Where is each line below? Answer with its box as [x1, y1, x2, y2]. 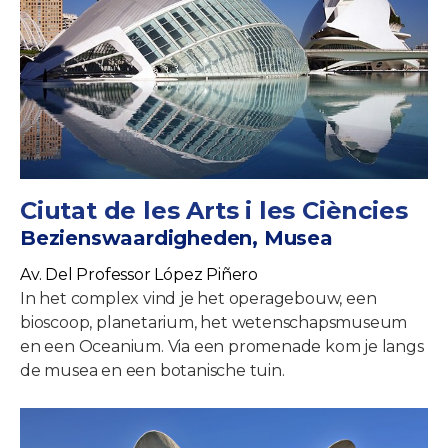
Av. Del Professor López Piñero [20, 265, 258, 285]
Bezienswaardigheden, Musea [20, 226, 333, 251]
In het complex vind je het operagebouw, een [20, 289, 377, 309]
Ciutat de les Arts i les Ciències [20, 196, 408, 226]
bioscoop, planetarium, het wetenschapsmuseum [20, 313, 408, 333]
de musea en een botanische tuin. [20, 361, 285, 381]
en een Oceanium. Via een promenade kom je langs [20, 337, 424, 357]
